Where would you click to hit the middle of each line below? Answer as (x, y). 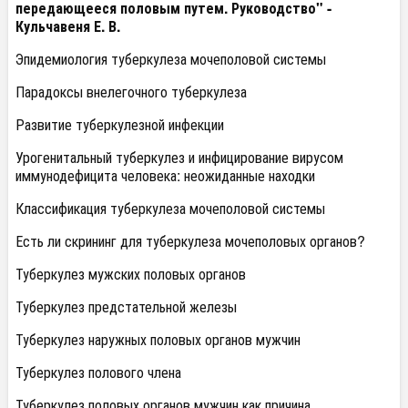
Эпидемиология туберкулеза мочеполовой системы (171, 59)
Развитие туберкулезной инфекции (120, 124)
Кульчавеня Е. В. (68, 26)
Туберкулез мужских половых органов (131, 274)
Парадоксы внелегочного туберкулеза (131, 92)
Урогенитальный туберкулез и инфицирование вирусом (179, 157)
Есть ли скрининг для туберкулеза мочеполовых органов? (190, 241)
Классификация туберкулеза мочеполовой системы (170, 208)
